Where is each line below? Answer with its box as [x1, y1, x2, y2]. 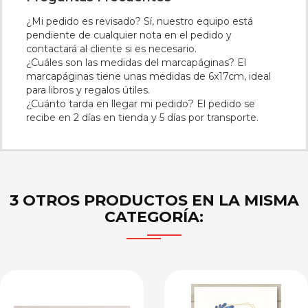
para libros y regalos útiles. [26, 84, 150, 96]
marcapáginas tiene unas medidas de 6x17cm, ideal [26, 70, 271, 82]
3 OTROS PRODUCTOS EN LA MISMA [9, 191, 299, 210]
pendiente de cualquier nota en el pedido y [26, 29, 232, 41]
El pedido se [194, 98, 255, 110]
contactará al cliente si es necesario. [26, 43, 197, 55]
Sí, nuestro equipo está [141, 15, 253, 27]
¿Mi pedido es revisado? [26, 15, 141, 27]
